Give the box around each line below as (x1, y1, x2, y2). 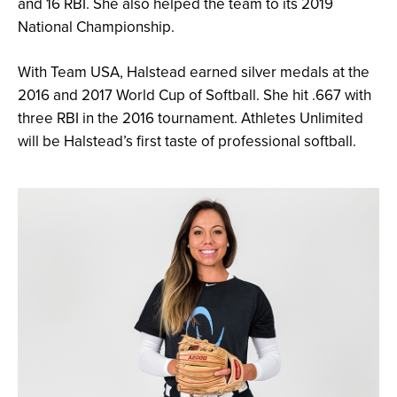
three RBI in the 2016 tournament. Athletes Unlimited (18, 106, 363, 128)
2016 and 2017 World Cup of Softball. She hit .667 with (18, 83, 371, 105)
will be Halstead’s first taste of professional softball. (18, 129, 356, 152)
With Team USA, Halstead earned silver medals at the (18, 60, 370, 82)
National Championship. (18, 15, 175, 37)
